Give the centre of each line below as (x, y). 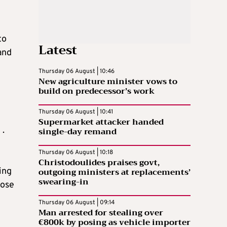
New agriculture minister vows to (108, 81)
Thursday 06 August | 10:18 (76, 152)
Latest (58, 50)
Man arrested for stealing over (101, 213)
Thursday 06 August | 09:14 (77, 202)
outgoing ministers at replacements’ (115, 172)
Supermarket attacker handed (101, 122)
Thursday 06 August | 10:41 (76, 112)
